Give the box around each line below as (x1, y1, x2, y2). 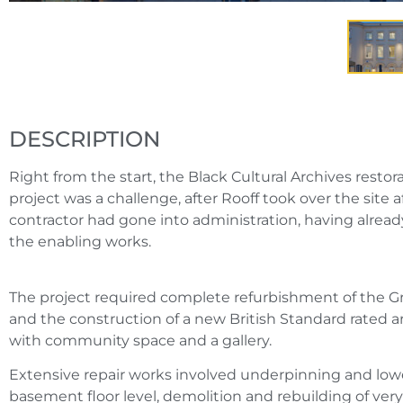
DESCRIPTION (9, 125, 160, 152)
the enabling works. (9, 232, 151, 250)
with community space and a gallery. (9, 331, 272, 349)
